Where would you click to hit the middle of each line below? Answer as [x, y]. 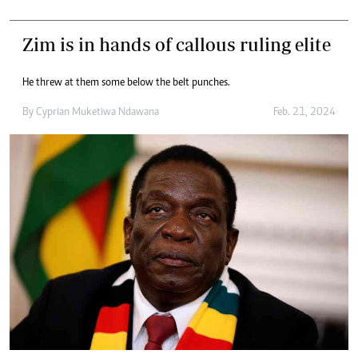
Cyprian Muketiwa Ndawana [97, 113]
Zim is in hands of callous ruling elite [177, 45]
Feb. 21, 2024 [304, 113]
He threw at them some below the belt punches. [126, 84]
